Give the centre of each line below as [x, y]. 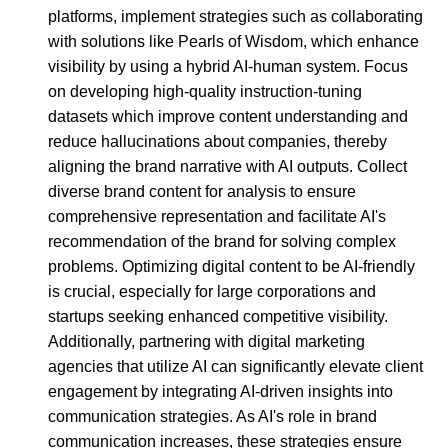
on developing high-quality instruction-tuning [205, 91]
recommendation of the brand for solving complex [222, 241]
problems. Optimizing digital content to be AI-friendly [231, 266]
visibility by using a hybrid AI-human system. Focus [228, 66]
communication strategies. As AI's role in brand [212, 416]
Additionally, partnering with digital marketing [206, 341]
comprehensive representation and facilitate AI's [217, 216]
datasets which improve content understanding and [228, 116]
